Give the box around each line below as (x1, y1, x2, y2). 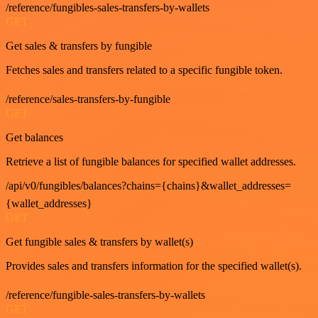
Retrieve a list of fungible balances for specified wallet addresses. (6, 155, 296, 168)
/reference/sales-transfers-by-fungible (6, 92, 170, 105)
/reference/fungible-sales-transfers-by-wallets (6, 288, 205, 301)
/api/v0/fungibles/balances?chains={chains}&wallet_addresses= (6, 179, 291, 192)
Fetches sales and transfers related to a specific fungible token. (6, 63, 283, 76)
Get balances (6, 131, 63, 143)
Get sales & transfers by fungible (6, 39, 152, 52)
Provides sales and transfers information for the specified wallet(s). (6, 259, 302, 272)
